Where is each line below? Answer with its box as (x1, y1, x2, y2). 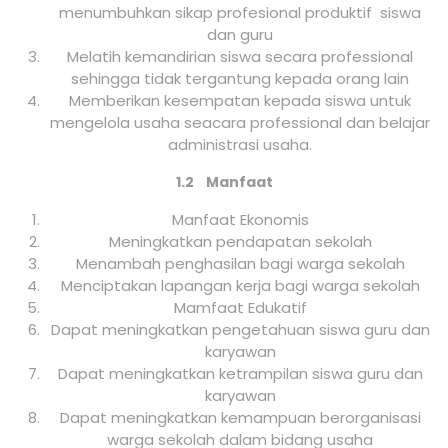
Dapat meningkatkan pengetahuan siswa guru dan (50, 319, 430, 341)
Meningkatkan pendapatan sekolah (108, 231, 372, 253)
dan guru (207, 24, 273, 46)
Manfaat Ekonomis (171, 209, 309, 231)
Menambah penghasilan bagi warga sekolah (75, 253, 405, 275)
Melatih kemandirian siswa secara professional (67, 46, 413, 68)
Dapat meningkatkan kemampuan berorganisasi (59, 407, 421, 429)
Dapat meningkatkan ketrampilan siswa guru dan (57, 363, 423, 385)
